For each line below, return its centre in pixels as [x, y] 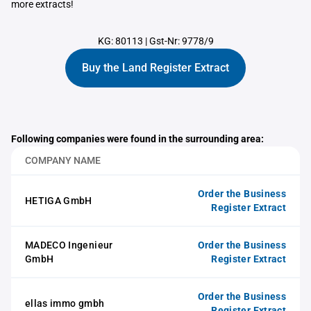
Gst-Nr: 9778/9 [181, 41]
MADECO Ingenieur [69, 245]
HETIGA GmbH [59, 201]
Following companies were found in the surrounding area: [137, 139]
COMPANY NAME [63, 160]
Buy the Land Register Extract [155, 68]
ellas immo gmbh [65, 303]
